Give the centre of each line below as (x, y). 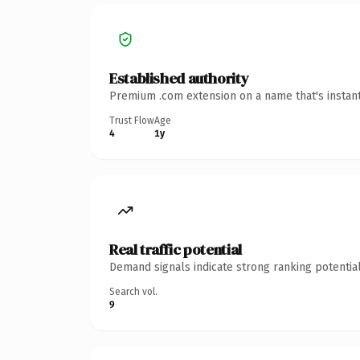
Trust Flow (132, 120)
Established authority (179, 78)
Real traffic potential (176, 249)
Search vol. (133, 291)
